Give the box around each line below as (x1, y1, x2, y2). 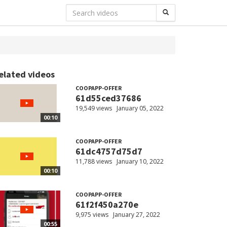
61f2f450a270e (75, 199, 138, 211)
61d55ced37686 (75, 92, 141, 104)
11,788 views (75, 157, 112, 166)
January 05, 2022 (116, 104, 164, 112)
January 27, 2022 (112, 210, 160, 219)
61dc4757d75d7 (75, 145, 142, 158)
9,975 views (75, 210, 108, 219)
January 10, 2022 (116, 157, 164, 166)
